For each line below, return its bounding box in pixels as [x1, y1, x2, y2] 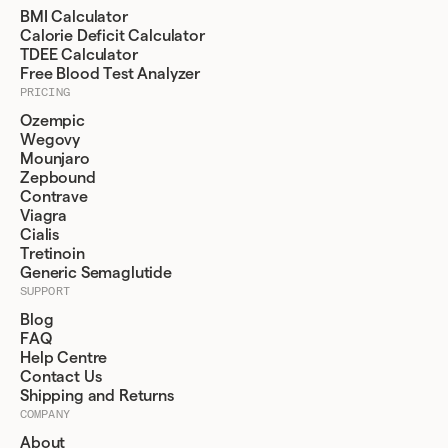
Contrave [20, 189, 88, 205]
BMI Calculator [20, 9, 128, 25]
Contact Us [20, 369, 102, 385]
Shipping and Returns [20, 388, 174, 404]
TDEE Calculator [20, 47, 138, 63]
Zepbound [20, 170, 96, 186]
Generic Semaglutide [20, 265, 172, 281]
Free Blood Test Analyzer [20, 66, 201, 82]
